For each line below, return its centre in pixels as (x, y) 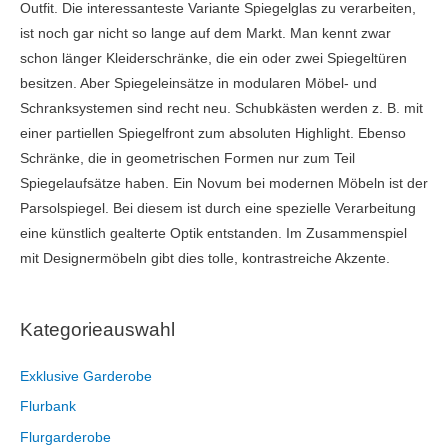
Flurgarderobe (65, 437)
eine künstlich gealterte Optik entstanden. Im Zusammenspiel (213, 234)
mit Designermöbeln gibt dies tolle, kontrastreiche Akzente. (205, 259)
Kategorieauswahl (97, 329)
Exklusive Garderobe (86, 376)
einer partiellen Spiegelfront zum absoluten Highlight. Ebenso (213, 134)
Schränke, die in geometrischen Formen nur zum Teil (187, 159)
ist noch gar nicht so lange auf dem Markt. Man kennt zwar (205, 34)
